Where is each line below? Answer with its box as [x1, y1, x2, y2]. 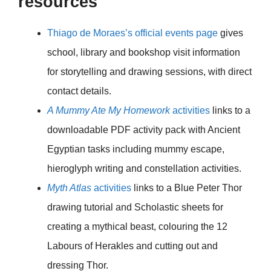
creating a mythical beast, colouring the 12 [47, 221, 227, 232]
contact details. [47, 86, 111, 97]
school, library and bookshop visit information [47, 47, 240, 58]
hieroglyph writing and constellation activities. [47, 163, 241, 174]
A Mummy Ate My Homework [47, 105, 170, 116]
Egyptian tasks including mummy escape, [47, 144, 224, 155]
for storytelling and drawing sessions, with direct [47, 67, 252, 77]
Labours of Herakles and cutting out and [47, 241, 218, 252]
